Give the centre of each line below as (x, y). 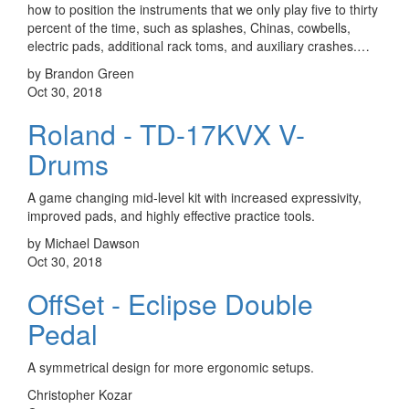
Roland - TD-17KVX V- (166, 133)
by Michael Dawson (84, 242)
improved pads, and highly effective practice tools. (171, 215)
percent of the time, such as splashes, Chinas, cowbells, (189, 27)
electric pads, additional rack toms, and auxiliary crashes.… (199, 45)
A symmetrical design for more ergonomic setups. (171, 367)
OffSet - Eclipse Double (170, 303)
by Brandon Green (81, 73)
